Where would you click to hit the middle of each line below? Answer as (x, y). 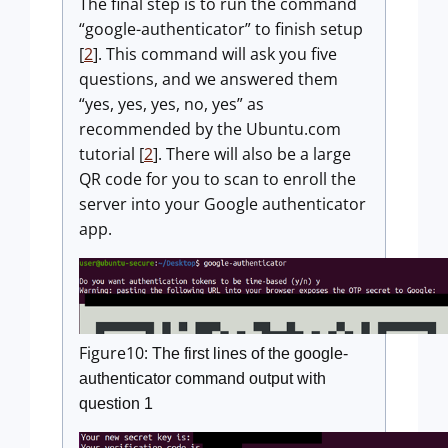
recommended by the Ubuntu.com (210, 129)
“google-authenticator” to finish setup (221, 29)
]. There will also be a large (252, 154)
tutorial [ (111, 154)
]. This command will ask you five (215, 54)
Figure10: (115, 352)
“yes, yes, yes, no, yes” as (171, 104)
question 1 (116, 403)
